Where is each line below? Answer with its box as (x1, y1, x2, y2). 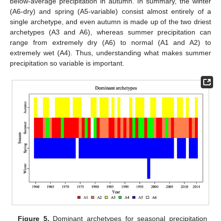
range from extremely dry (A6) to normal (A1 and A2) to (10, 38, 211, 47)
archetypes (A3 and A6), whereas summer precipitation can (10, 28, 211, 37)
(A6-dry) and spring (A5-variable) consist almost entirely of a (10, 7, 211, 16)
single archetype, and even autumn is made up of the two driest (10, 18, 211, 26)
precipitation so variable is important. (10, 59, 124, 68)
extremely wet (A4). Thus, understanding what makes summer (10, 49, 211, 57)
